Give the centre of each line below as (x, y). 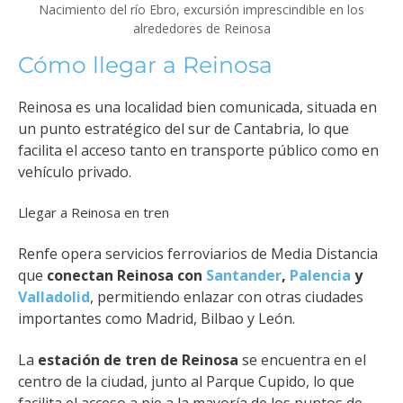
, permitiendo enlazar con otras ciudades (227, 296)
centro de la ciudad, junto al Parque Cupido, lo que (186, 382)
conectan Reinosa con (126, 275)
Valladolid (54, 296)
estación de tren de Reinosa (138, 360)
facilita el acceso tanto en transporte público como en (198, 150)
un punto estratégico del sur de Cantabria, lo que (184, 128)
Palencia (320, 275)
